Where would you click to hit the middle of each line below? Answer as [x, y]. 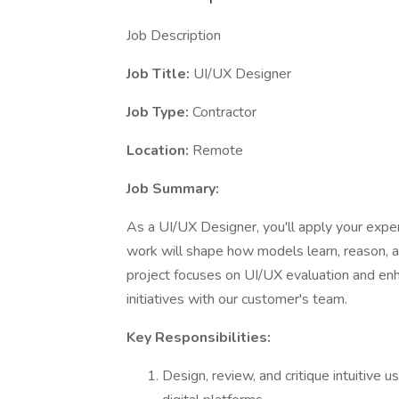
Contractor [224, 112]
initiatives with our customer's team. [237, 299]
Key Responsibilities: [199, 338]
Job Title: [160, 74]
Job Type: [159, 112]
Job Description [174, 36]
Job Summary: [173, 189]
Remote [218, 151]
